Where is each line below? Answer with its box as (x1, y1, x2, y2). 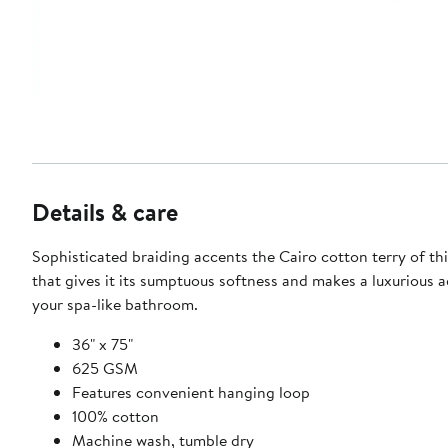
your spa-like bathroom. (32, 293, 198, 316)
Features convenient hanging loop (72, 381, 310, 404)
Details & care (32, 195, 178, 230)
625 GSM (72, 357, 138, 380)
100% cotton (72, 405, 159, 428)
